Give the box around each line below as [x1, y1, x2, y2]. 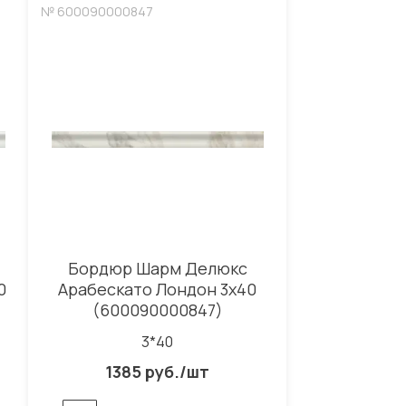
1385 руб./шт [105, 361, 209, 383]
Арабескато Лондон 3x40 [58, 278, 256, 301]
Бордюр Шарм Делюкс [67, 257, 247, 280]
